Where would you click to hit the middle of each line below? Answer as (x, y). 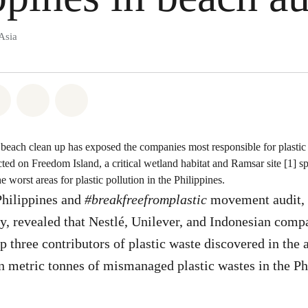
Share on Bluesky (126, 98)
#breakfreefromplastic (146, 199)
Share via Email (84, 98)
